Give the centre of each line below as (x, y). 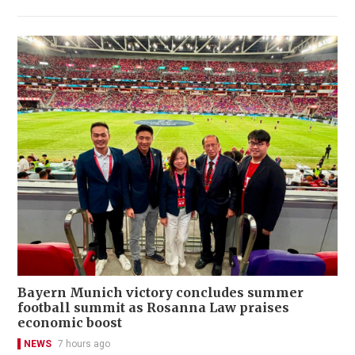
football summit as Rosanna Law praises (153, 308)
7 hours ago (84, 344)
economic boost (70, 323)
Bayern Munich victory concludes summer (160, 293)
